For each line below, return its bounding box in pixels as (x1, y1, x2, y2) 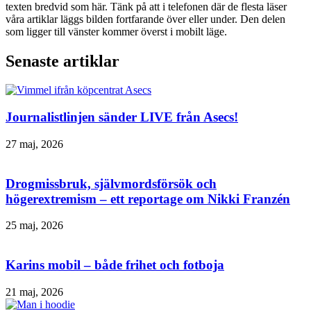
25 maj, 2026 (6, 219, 63, 232)
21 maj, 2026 (6, 285, 63, 298)
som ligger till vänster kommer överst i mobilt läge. (6, 25, 227, 37)
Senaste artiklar (6, 51, 119, 70)
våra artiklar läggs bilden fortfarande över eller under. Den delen (6, 12, 285, 25)
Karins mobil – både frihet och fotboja (6, 258, 224, 273)
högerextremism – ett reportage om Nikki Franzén (6, 191, 290, 206)
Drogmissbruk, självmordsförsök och (6, 176, 217, 191)
